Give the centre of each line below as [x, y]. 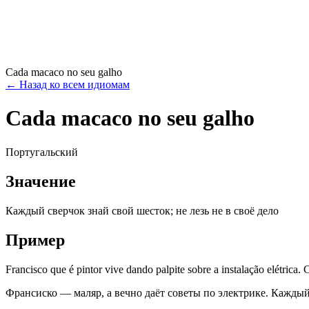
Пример [35, 240]
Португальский [42, 152]
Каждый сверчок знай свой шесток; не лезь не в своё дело [142, 210]
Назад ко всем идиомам [74, 84]
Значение [41, 181]
